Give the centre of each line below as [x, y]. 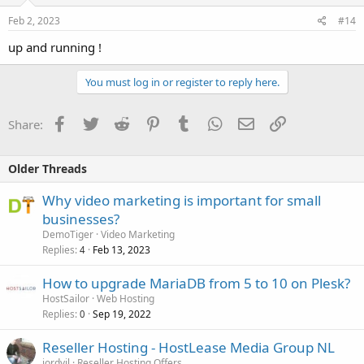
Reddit [147, 122]
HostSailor [66, 298]
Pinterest [185, 122]
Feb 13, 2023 [121, 249]
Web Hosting [126, 298]
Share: [26, 124]
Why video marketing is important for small [182, 200]
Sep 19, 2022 [122, 314]
